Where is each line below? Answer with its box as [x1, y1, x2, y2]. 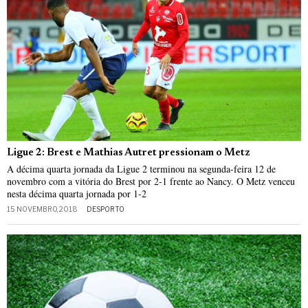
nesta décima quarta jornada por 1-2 [7, 186, 146, 200]
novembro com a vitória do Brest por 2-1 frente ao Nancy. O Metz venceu [7, 174, 295, 188]
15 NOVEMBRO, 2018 [7, 204, 78, 213]
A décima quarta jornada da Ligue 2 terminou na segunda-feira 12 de [7, 162, 276, 175]
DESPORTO [87, 204, 124, 213]
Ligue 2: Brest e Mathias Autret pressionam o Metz [7, 147, 250, 158]
